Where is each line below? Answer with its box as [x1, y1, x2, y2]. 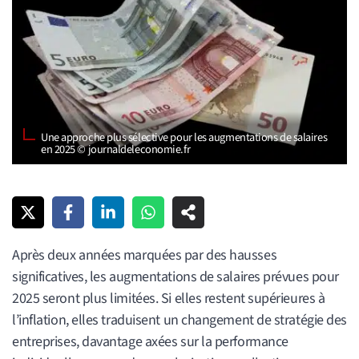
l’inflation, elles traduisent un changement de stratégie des [12, 309, 347, 330]
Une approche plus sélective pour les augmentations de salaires [41, 128, 328, 146]
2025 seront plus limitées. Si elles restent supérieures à [12, 288, 325, 309]
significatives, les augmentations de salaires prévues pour [12, 266, 339, 287]
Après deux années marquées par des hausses [12, 244, 277, 265]
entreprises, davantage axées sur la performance [12, 331, 288, 352]
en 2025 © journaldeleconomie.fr [41, 140, 191, 158]
